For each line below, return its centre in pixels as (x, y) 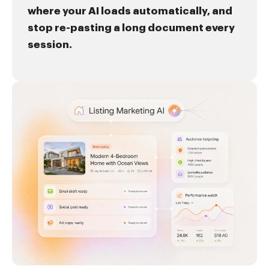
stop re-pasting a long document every (131, 27)
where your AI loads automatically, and (130, 10)
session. (50, 44)
